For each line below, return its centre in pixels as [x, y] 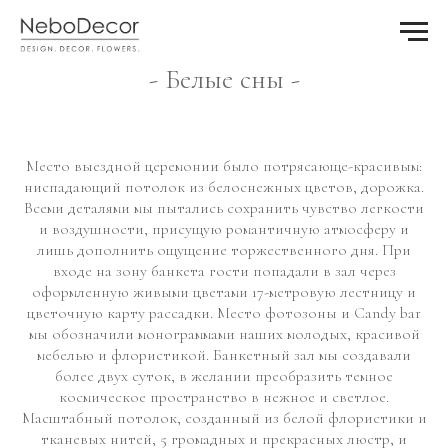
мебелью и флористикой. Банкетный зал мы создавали [224, 355]
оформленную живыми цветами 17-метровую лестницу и [224, 292]
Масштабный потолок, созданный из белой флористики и [224, 418]
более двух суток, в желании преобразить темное [224, 376]
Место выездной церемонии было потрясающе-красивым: [224, 166]
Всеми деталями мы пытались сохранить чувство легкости [224, 208]
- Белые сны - [224, 79]
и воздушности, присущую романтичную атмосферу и [224, 229]
